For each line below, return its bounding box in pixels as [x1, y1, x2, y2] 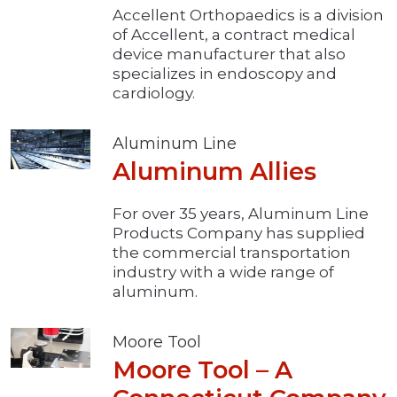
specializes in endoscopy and [113, 65, 337, 83]
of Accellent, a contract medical [113, 26, 355, 44]
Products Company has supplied [113, 224, 365, 243]
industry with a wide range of [113, 263, 334, 282]
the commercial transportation [113, 244, 351, 262]
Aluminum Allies [113, 157, 316, 187]
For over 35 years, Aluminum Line [113, 205, 369, 223]
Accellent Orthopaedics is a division [113, 6, 384, 25]
